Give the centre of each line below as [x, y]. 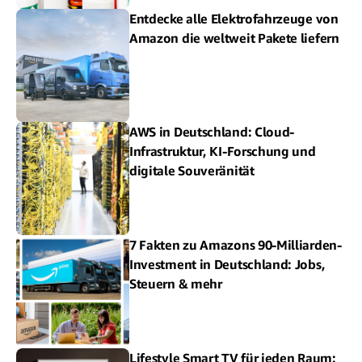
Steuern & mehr [176, 284]
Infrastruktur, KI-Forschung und [223, 151]
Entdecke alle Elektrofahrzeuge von [234, 19]
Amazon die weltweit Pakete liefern [234, 38]
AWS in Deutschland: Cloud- [212, 132]
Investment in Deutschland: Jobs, [227, 264]
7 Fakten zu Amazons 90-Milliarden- [236, 245]
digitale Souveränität [192, 170]
